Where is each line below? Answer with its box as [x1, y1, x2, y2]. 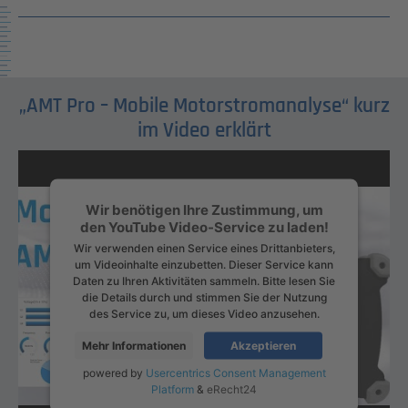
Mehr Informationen [82, 338, 186, 352]
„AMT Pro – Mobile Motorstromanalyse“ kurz [18, 92, 390, 119]
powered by [82, 365, 146, 380]
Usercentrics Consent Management [145, 365, 326, 380]
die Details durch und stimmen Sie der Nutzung [81, 290, 327, 304]
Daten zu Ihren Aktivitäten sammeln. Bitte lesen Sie [73, 273, 335, 288]
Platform [151, 382, 194, 396]
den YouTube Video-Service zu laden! [79, 218, 329, 236]
